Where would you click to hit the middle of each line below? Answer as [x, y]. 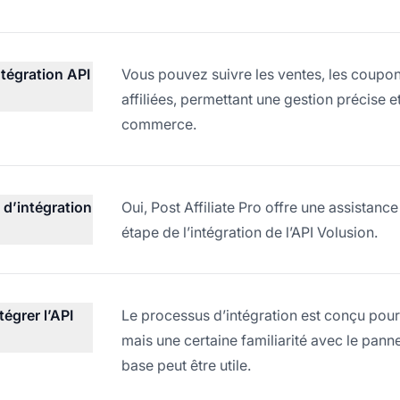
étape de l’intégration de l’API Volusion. [250, 232]
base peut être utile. [186, 365]
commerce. [159, 124]
